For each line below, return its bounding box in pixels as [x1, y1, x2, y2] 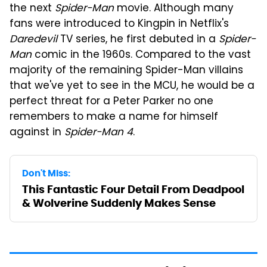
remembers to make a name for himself [10, 108, 218, 126]
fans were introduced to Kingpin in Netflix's [10, 15, 229, 33]
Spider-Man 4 [64, 124, 133, 141]
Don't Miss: [22, 167, 70, 179]
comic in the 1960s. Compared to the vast [32, 46, 251, 64]
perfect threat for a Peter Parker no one [10, 93, 213, 110]
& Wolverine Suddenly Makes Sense [22, 195, 216, 210]
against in [10, 124, 64, 141]
